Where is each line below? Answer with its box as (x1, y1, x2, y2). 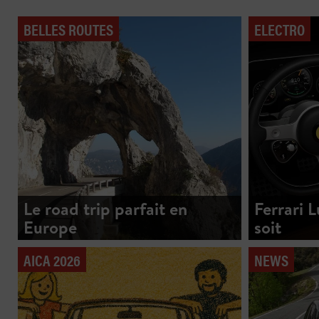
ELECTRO (253, 18, 305, 40)
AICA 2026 (23, 248, 80, 271)
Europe (23, 214, 77, 239)
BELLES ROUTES (23, 18, 113, 40)
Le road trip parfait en (23, 196, 187, 221)
